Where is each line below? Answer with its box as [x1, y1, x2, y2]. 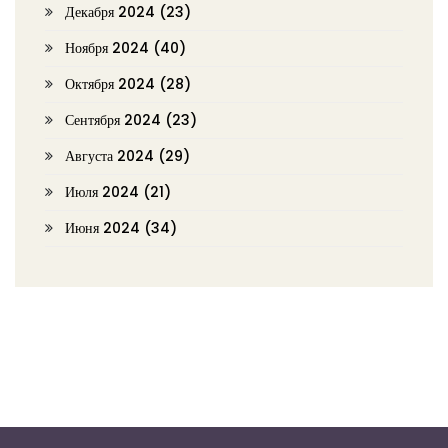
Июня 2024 [65, 217, 144, 238]
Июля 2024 [65, 181, 143, 202]
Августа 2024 [65, 145, 158, 166]
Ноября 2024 [65, 37, 153, 58]
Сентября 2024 [65, 109, 165, 130]
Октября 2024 [65, 73, 159, 94]
